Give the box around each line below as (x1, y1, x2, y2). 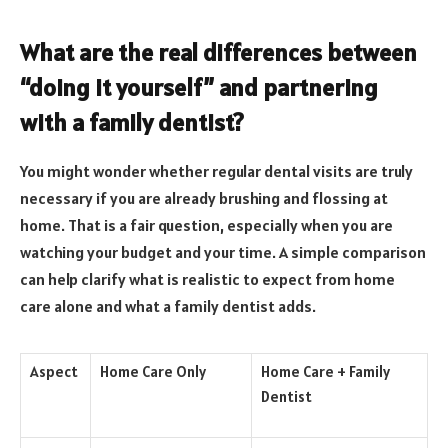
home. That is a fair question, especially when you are (20, 214, 393, 235)
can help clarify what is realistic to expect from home (20, 268, 395, 289)
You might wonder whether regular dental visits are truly (20, 160, 413, 181)
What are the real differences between (20, 36, 417, 68)
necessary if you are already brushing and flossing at (20, 187, 388, 208)
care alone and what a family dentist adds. (20, 295, 316, 316)
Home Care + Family (261, 361, 390, 381)
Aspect (30, 361, 78, 381)
